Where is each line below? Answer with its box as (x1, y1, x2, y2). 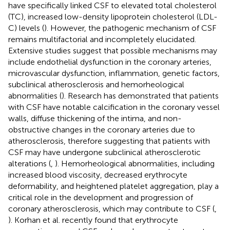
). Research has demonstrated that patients (62, 90, 219, 101)
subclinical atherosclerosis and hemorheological (8, 79, 184, 89)
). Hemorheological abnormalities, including (55, 158, 215, 168)
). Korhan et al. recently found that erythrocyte (8, 215, 178, 225)
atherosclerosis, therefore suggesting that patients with (8, 136, 210, 146)
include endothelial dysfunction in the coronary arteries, (8, 56, 212, 67)
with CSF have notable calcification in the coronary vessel (8, 102, 220, 112)
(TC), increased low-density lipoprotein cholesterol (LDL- (8, 11, 218, 22)
